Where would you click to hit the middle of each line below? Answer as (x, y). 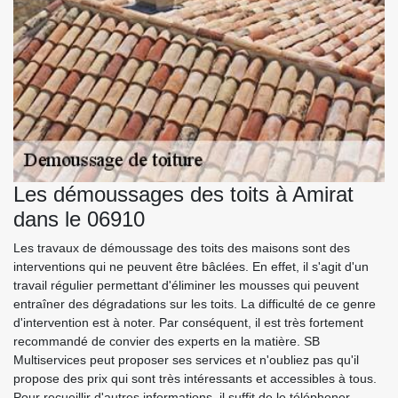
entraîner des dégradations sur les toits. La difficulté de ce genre (195, 304)
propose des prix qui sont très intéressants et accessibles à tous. (195, 379)
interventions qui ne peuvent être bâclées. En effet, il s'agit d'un (191, 267)
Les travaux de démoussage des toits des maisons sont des (182, 248)
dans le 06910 (79, 219)
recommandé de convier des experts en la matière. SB (167, 342)
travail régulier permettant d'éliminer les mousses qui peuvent (186, 286)
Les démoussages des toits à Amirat (183, 195)
